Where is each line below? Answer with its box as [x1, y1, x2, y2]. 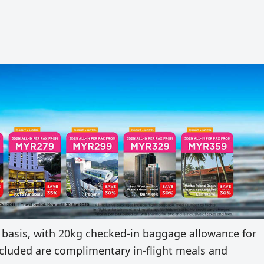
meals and [176, 243, 227, 258]
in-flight [133, 243, 173, 258]
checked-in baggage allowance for [85, 226, 256, 241]
